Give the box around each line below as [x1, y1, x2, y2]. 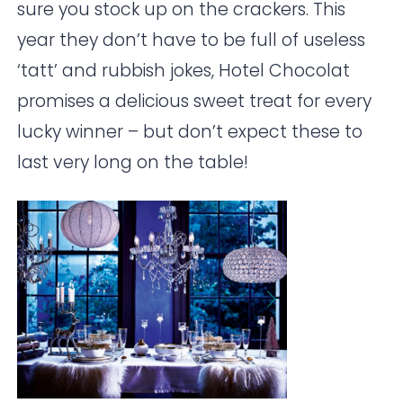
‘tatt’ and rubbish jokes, [17, 58, 219, 84]
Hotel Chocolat [219, 58, 351, 84]
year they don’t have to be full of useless [17, 28, 366, 53]
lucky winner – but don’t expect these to [17, 120, 363, 145]
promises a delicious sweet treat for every [17, 89, 372, 114]
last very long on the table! [17, 150, 249, 175]
